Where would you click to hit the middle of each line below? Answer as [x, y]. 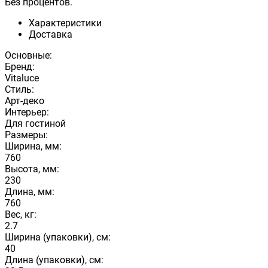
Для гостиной [35, 123]
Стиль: [19, 89]
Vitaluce [22, 78]
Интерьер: [27, 112]
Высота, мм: [32, 169]
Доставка [51, 34]
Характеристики [65, 23]
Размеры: [26, 135]
